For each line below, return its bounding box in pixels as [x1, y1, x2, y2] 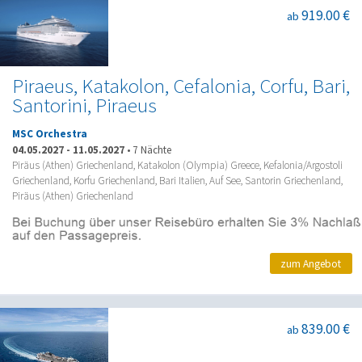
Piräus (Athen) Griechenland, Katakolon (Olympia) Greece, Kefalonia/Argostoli [12, 158, 343, 172]
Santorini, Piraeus [12, 92, 157, 118]
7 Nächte [133, 142, 171, 157]
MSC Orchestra [12, 127, 87, 141]
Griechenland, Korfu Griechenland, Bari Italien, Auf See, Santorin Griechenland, [12, 173, 343, 187]
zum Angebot [280, 256, 342, 271]
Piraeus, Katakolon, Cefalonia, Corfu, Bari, [12, 73, 350, 99]
